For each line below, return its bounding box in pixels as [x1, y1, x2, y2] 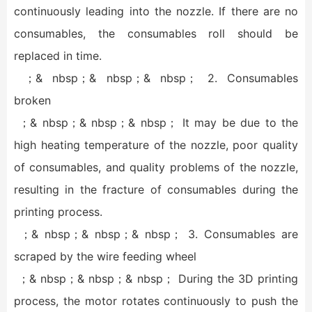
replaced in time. [14, 49, 102, 63]
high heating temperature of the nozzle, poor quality [14, 138, 298, 152]
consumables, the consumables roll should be [14, 26, 298, 40]
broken [14, 93, 51, 107]
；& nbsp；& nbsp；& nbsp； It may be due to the [14, 116, 298, 130]
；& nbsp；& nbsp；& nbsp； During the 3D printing [14, 272, 298, 286]
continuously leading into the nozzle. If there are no [14, 4, 298, 18]
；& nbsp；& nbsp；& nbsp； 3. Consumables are [14, 227, 298, 241]
